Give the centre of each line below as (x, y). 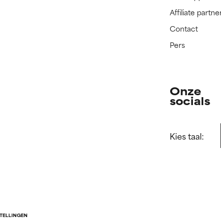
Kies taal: (187, 136)
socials (190, 100)
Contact (184, 28)
